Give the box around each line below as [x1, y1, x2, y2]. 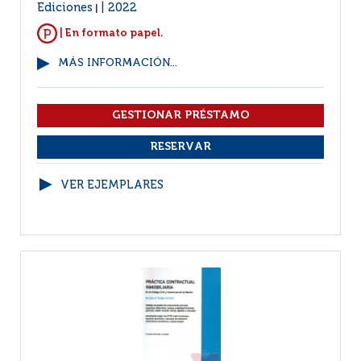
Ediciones [37, 2, 93, 14]
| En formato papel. [57, 27, 164, 39]
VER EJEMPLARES [60, 180, 164, 191]
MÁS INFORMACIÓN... [58, 58, 177, 68]
